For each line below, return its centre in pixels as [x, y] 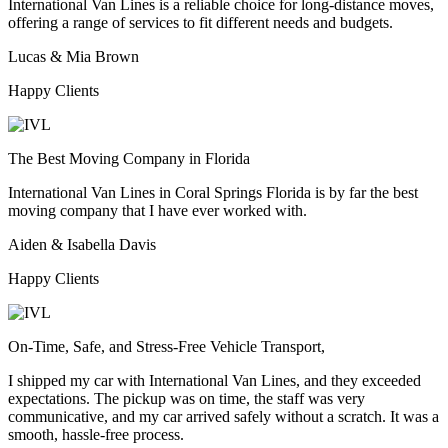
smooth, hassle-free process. [96, 434]
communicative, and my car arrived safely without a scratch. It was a [223, 416]
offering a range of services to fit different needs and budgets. [200, 22]
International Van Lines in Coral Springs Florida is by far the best [213, 192]
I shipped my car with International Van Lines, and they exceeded [214, 380]
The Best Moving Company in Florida [129, 158]
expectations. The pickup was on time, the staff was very [186, 398]
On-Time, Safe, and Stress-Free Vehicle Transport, [166, 346]
